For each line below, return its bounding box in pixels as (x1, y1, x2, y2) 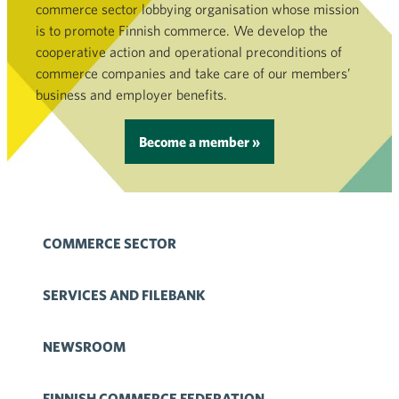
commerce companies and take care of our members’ (36, 65, 351, 81)
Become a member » (139, 134, 260, 150)
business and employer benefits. (36, 86, 227, 102)
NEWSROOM (43, 338, 126, 354)
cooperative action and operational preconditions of (36, 44, 342, 60)
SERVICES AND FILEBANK (43, 287, 205, 303)
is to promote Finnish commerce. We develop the (36, 22, 328, 38)
